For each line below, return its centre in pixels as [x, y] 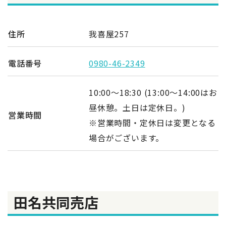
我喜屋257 [109, 34]
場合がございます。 [127, 137]
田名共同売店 [56, 202]
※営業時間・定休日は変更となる [152, 122]
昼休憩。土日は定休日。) [137, 107]
